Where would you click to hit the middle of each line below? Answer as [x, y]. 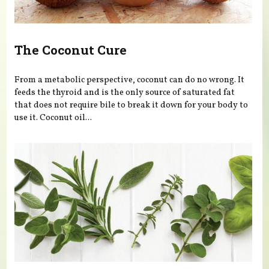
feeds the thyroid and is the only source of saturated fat [125, 92]
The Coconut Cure [71, 50]
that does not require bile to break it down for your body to [131, 105]
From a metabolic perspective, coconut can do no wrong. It [130, 80]
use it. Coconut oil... [53, 117]
